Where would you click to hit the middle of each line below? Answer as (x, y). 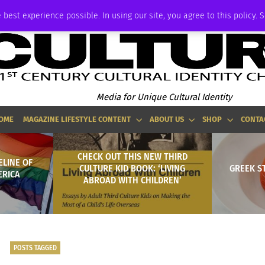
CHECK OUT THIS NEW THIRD (132, 156)
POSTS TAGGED (35, 248)
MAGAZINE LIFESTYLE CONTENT (77, 119)
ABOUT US (167, 119)
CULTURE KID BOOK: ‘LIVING (132, 168)
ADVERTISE (25, 10)
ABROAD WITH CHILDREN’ (132, 180)
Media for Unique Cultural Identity (164, 97)
